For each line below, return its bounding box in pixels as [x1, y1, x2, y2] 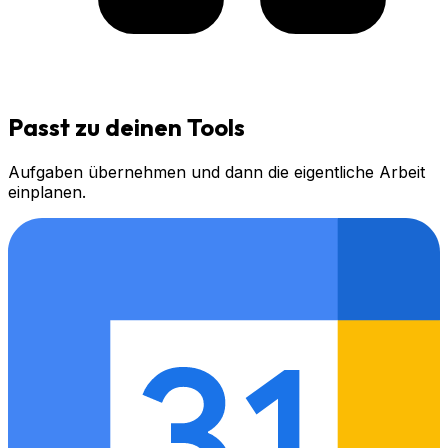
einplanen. [8, 181, 86, 202]
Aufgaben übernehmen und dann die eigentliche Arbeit [8, 161, 425, 182]
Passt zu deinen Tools [8, 111, 245, 142]
